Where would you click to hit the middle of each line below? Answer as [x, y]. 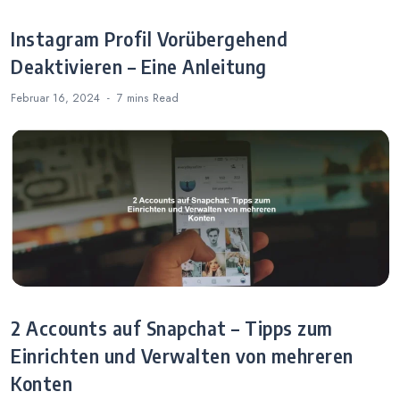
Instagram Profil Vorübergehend [149, 40]
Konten [42, 383]
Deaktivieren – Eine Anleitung [139, 67]
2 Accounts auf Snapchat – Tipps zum [172, 328]
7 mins [135, 98]
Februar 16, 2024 [55, 98]
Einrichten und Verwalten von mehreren [182, 356]
